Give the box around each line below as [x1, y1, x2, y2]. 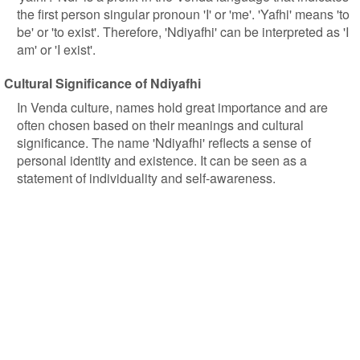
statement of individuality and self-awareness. [17, 169, 276, 187]
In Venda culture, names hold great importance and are [17, 98, 328, 117]
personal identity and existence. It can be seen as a [17, 151, 307, 170]
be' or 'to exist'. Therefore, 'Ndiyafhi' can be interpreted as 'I [17, 22, 349, 41]
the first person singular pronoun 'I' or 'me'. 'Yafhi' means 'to [17, 5, 350, 23]
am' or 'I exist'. [17, 40, 96, 59]
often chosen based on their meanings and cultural [17, 116, 304, 134]
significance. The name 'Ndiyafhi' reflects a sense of [17, 133, 311, 152]
